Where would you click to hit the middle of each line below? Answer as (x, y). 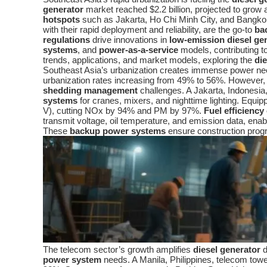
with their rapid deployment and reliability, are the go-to (149, 30)
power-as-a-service (139, 50)
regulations (66, 40)
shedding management (90, 90)
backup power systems (118, 131)
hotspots (61, 19)
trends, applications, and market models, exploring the (149, 60)
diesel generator (227, 250)
